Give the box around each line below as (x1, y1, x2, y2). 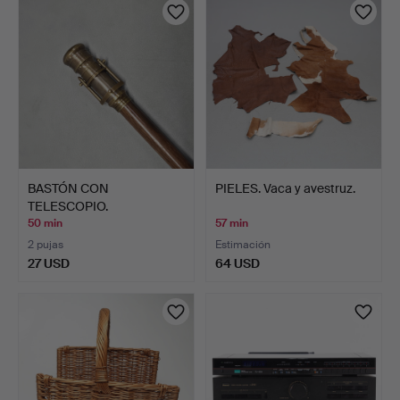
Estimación (215, 237, 271, 252)
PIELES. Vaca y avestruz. (215, 179, 355, 196)
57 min (215, 215, 248, 230)
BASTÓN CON (28, 179, 109, 196)
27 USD (28, 254, 70, 271)
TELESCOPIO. (28, 197, 108, 214)
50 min (28, 215, 62, 230)
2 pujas (28, 237, 63, 252)
